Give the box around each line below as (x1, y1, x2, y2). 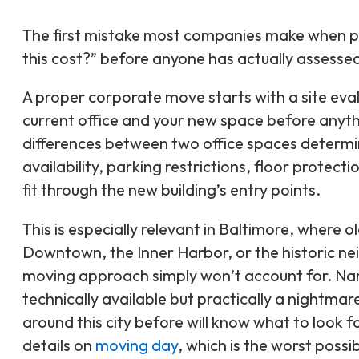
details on (22, 335, 95, 356)
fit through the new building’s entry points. (22, 179, 321, 200)
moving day (95, 335, 178, 356)
